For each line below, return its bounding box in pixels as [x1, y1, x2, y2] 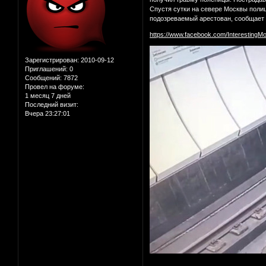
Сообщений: [25, 74, 62, 82]
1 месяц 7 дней [25, 92, 71, 100]
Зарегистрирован [25, 56, 77, 64]
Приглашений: [25, 65, 68, 73]
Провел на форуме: [25, 83, 84, 91]
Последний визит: [25, 101, 78, 109]
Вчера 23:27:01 [25, 110, 70, 118]
